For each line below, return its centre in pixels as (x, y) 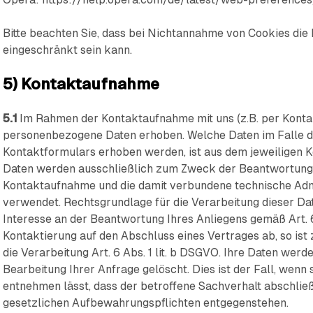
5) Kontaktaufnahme (81, 84)
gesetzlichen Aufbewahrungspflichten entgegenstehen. (146, 303)
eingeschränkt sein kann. (68, 50)
